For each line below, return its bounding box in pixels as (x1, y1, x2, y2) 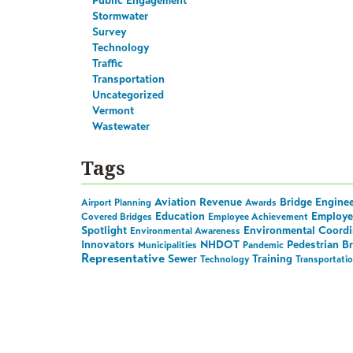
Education (155, 210, 206, 224)
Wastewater (92, 119, 150, 133)
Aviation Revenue (154, 195, 243, 210)
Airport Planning (81, 197, 152, 209)
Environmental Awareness (130, 225, 241, 237)
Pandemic (243, 240, 284, 251)
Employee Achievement (208, 211, 309, 223)
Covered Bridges (81, 211, 153, 223)
